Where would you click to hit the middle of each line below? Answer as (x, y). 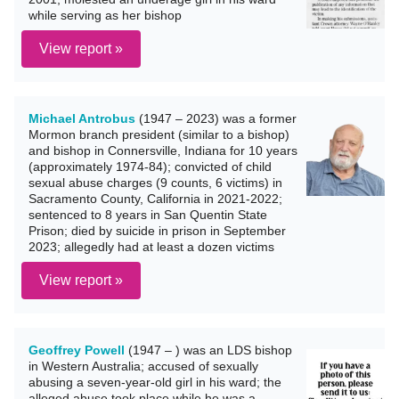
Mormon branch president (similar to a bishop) (159, 134)
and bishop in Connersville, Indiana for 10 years (163, 151)
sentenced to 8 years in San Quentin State (148, 215)
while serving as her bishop (105, 15)
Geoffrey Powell (77, 350)
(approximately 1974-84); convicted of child (150, 167)
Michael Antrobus (82, 118)
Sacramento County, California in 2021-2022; (155, 199)
